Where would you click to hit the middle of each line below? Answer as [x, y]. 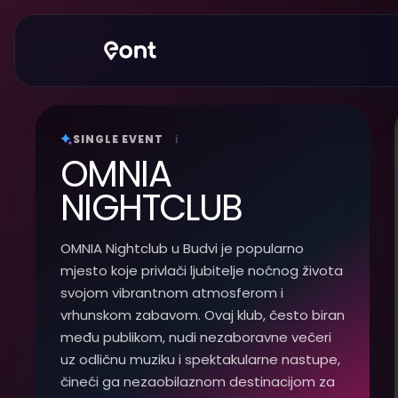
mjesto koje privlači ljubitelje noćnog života [202, 271]
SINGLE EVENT [118, 139]
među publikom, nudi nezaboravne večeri [196, 337]
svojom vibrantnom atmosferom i [172, 293]
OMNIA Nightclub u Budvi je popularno [182, 248]
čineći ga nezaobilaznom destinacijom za [198, 382]
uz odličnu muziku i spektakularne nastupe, [200, 359]
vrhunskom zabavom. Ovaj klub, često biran [203, 315]
